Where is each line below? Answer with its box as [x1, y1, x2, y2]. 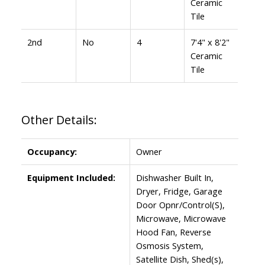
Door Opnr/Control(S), [135, 198, 225, 211]
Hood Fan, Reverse [135, 225, 211, 238]
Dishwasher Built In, [135, 171, 214, 183]
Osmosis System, [135, 239, 203, 251]
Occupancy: [27, 145, 77, 157]
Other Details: [21, 111, 97, 128]
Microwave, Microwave [135, 212, 226, 224]
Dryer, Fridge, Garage [135, 185, 222, 197]
